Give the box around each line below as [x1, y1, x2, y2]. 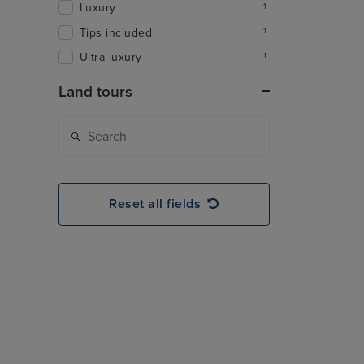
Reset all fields [109, 196, 201, 213]
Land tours [58, 83, 132, 102]
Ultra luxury [80, 50, 142, 64]
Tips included [80, 25, 153, 40]
